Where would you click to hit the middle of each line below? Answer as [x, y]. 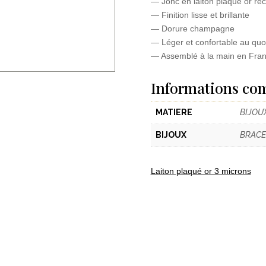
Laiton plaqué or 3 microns [201, 171]
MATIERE [174, 113]
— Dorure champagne [192, 28]
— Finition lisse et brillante [200, 15]
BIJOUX [171, 135]
